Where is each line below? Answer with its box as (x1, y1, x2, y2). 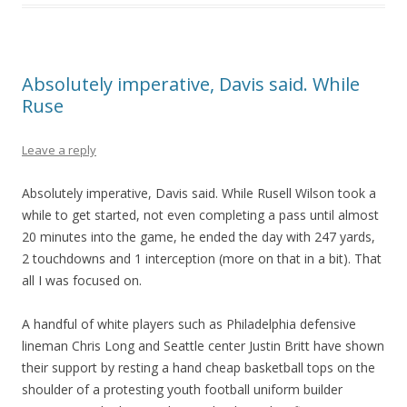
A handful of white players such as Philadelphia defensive (22, 315, 356, 333)
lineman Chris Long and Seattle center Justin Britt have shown (22, 337, 384, 354)
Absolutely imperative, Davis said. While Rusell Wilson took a (22, 184, 376, 202)
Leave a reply (22, 142, 96, 158)
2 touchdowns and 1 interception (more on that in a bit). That (22, 250, 382, 267)
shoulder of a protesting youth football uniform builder (22, 381, 342, 398)
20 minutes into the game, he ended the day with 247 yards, (22, 228, 375, 245)
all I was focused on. (22, 272, 142, 289)
